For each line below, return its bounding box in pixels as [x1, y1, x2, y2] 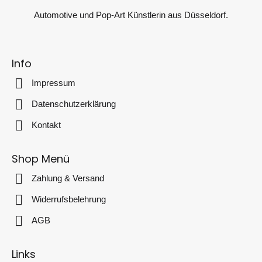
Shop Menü [12, 151, 70, 166]
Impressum [32, 78, 75, 88]
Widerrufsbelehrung [32, 194, 106, 204]
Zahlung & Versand [32, 173, 104, 183]
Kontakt [32, 120, 61, 130]
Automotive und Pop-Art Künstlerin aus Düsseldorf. [34, 10, 228, 20]
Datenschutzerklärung [32, 99, 116, 109]
